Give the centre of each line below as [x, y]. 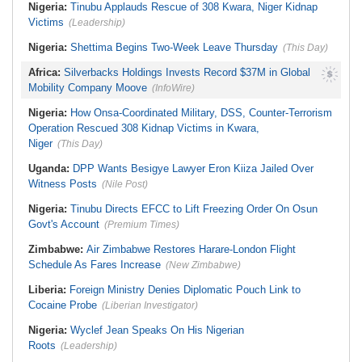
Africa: [46, 73]
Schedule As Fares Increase [95, 265]
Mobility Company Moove [88, 88]
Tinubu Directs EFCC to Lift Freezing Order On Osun [194, 209]
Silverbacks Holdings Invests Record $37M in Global [187, 73]
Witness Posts [63, 184]
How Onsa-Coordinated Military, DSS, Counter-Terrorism [201, 113]
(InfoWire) [173, 88]
